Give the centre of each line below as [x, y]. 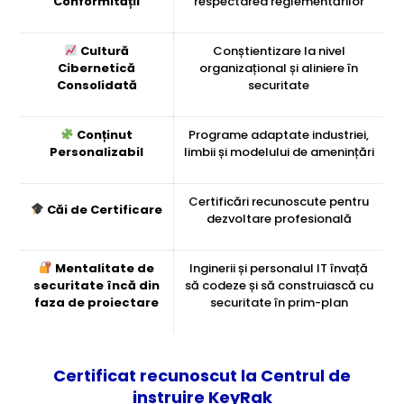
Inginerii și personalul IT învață [279, 269]
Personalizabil [97, 152]
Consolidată [96, 86]
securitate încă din [97, 286]
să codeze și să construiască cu [279, 286]
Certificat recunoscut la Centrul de [202, 376]
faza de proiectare [97, 303]
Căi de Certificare [105, 210]
